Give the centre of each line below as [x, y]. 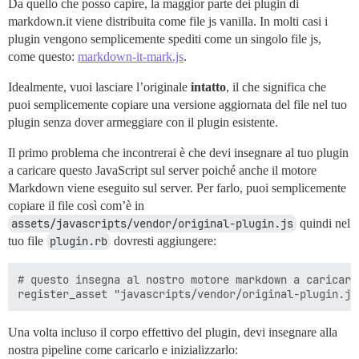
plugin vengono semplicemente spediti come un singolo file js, [165, 39]
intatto [208, 87]
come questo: [43, 57]
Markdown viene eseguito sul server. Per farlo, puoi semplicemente [177, 188]
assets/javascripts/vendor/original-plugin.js [152, 224]
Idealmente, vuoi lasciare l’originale [99, 87]
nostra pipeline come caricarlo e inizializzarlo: [123, 350]
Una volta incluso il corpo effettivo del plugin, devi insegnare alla [173, 333]
